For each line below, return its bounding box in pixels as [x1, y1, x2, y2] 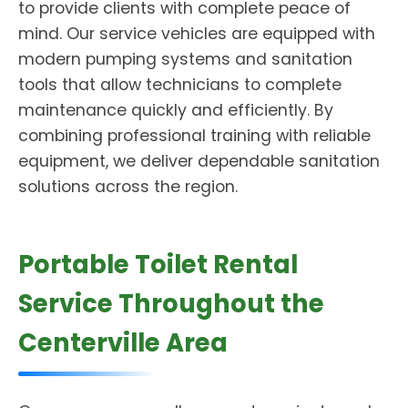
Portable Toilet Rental [18, 247, 298, 282]
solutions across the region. [18, 176, 238, 198]
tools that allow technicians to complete [18, 74, 342, 96]
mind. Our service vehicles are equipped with [18, 23, 375, 45]
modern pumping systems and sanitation [18, 48, 352, 70]
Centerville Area [18, 325, 228, 361]
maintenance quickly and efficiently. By [18, 99, 333, 121]
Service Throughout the [18, 286, 324, 321]
